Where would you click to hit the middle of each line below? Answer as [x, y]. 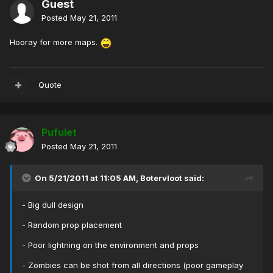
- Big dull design [53, 205]
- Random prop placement [72, 225]
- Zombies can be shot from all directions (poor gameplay [133, 265]
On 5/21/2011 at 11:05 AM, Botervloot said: [119, 178]
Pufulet [59, 133]
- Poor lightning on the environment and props [110, 245]
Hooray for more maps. [55, 42]
